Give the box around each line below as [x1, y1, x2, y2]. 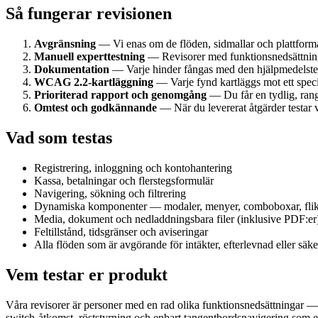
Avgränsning [34, 37, 96, 50]
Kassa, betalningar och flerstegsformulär [34, 174, 214, 187]
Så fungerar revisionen [6, 4, 172, 23]
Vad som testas [6, 128, 112, 147]
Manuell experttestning [34, 50, 145, 62]
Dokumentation [34, 62, 109, 75]
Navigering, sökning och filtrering [34, 187, 186, 199]
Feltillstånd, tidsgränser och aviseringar [34, 225, 208, 238]
